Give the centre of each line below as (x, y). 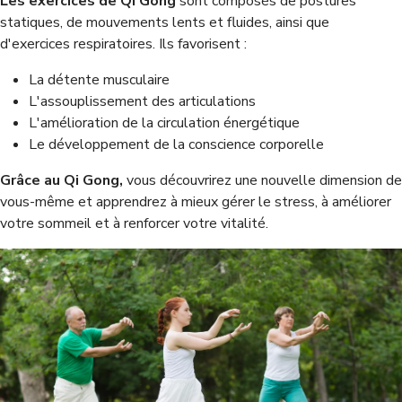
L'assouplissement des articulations (142, 101)
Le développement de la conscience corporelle (176, 144)
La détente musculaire (99, 80)
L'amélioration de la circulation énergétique (164, 123)
